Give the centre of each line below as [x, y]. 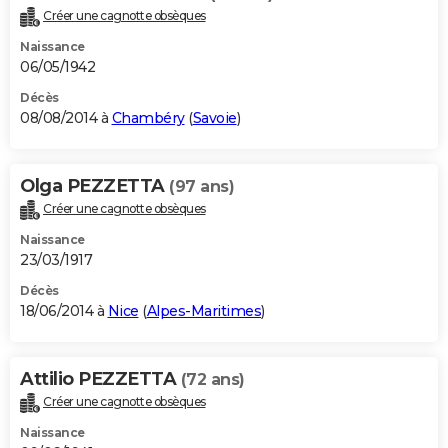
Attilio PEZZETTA [100, 379]
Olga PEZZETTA [94, 186]
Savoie [214, 118]
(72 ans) [212, 380]
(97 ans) [201, 187]
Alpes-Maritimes [203, 311]
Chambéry [148, 118]
